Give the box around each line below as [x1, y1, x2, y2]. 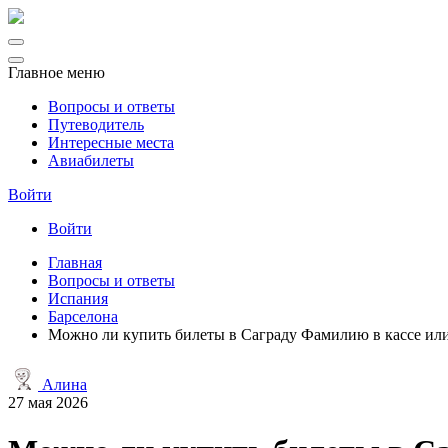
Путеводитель [48, 116, 144, 133]
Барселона [48, 308, 118, 325]
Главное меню [8, 64, 105, 81]
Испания [48, 290, 108, 307]
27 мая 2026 [8, 394, 88, 411]
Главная [48, 254, 102, 271]
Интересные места [48, 134, 174, 151]
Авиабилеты [48, 152, 134, 169]
